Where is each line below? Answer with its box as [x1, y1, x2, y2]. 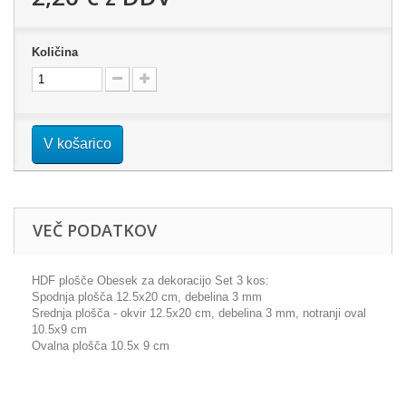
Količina [32, 45, 78, 59]
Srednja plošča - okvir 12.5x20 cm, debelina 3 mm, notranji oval [32, 306, 366, 320]
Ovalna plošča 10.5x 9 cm [32, 339, 169, 353]
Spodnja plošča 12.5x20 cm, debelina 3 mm [32, 290, 262, 304]
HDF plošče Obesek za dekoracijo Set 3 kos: [32, 274, 269, 287]
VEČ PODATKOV [33, 219, 157, 241]
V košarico [43, 136, 111, 151]
